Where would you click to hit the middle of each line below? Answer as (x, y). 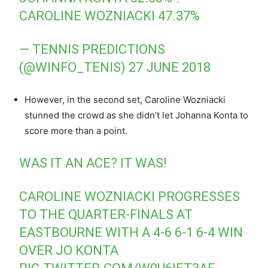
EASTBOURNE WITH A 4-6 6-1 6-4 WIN (131, 232)
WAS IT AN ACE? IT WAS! (93, 163)
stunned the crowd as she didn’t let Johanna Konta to (136, 115)
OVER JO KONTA (69, 250)
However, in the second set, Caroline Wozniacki (125, 99)
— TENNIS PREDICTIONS (92, 49)
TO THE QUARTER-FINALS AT (106, 214)
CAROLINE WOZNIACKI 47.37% (110, 16)
